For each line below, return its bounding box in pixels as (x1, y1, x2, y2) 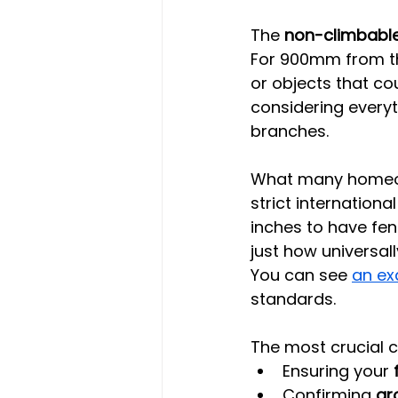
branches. (251, 119, 329, 142)
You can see (251, 263, 352, 286)
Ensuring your (283, 359, 394, 382)
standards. (251, 287, 336, 310)
